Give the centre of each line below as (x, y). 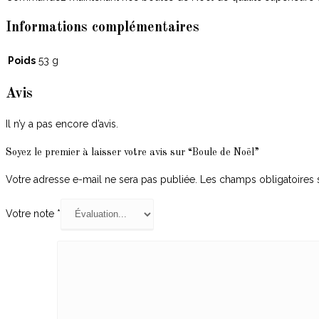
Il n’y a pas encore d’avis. (62, 124)
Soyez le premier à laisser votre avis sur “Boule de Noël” (132, 153)
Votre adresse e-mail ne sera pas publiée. (101, 180)
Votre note (31, 214)
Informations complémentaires (103, 28)
